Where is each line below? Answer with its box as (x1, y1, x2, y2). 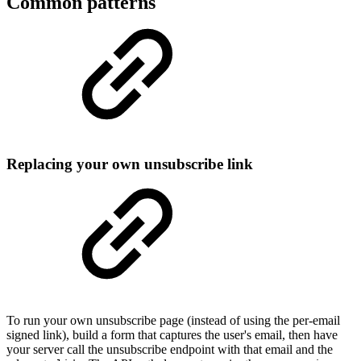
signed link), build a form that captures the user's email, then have (6, 328, 338, 342)
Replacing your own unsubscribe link (6, 156, 253, 173)
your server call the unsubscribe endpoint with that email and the (6, 342, 333, 357)
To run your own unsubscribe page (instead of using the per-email (6, 313, 340, 328)
